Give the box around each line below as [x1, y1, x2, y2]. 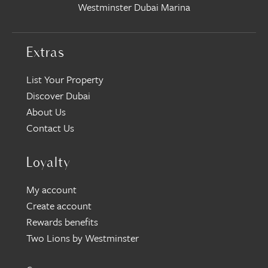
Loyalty [26, 156, 71, 171]
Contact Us [26, 120, 74, 136]
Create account [26, 198, 92, 214]
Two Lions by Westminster [26, 230, 139, 246]
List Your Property [26, 72, 103, 87]
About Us [26, 104, 66, 120]
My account [26, 182, 77, 197]
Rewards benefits [26, 214, 98, 230]
